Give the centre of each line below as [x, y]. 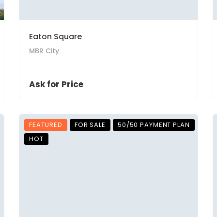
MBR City [44, 51]
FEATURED [46, 125]
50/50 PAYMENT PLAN [154, 125]
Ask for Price [56, 84]
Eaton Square [55, 37]
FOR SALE [90, 125]
